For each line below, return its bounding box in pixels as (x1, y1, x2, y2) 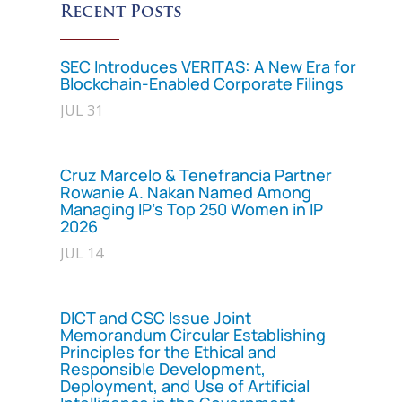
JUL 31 (59, 100, 103, 120)
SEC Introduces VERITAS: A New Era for (59, 55, 356, 77)
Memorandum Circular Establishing (59, 323, 326, 345)
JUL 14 (59, 242, 103, 263)
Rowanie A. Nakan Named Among (59, 180, 311, 203)
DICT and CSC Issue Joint (59, 306, 251, 328)
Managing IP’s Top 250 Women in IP (59, 197, 323, 220)
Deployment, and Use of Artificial (59, 374, 310, 397)
